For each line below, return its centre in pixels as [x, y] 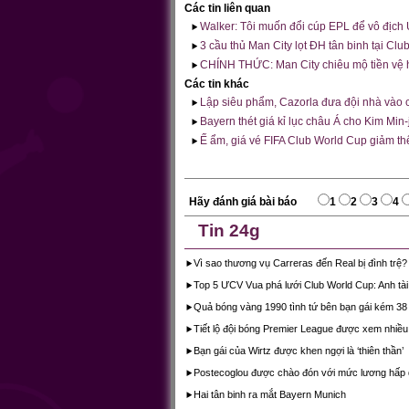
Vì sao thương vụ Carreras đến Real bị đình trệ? [300, 263]
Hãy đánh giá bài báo [244, 202]
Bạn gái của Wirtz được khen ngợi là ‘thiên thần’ [299, 351]
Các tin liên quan [227, 8]
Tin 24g [229, 231]
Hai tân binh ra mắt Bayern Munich [270, 394]
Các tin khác [217, 84]
